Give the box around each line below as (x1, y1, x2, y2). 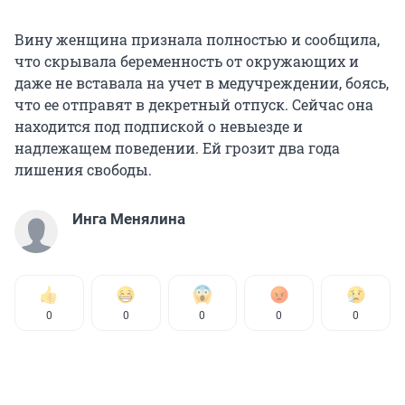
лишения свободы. (14, 160, 152, 180)
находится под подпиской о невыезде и (14, 117, 303, 137)
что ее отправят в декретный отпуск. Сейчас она (14, 95, 373, 115)
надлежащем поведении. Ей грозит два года (14, 138, 340, 158)
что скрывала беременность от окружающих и (14, 52, 359, 71)
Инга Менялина (72, 210, 185, 229)
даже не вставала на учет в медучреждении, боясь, (14, 73, 389, 93)
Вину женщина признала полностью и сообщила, (14, 30, 380, 50)
